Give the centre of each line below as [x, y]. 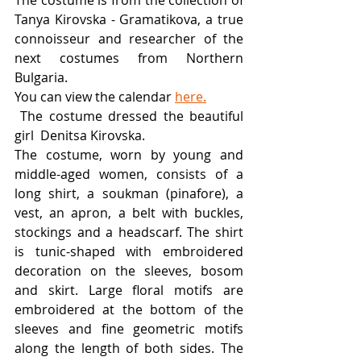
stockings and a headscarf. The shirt [129, 232]
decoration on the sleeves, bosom [129, 271]
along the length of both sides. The [129, 348]
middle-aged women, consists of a [129, 174]
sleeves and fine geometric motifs [129, 329]
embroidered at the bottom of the [129, 309]
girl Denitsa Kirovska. [81, 135]
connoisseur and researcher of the [129, 39]
